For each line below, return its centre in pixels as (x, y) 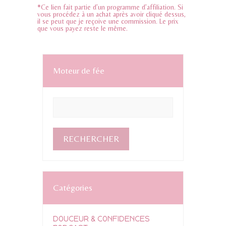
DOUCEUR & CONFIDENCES (101, 219)
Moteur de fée (79, 70)
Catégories (73, 187)
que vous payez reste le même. (82, 28)
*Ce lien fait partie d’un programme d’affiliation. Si (110, 7)
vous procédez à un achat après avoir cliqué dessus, (111, 14)
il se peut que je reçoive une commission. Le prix (108, 21)
